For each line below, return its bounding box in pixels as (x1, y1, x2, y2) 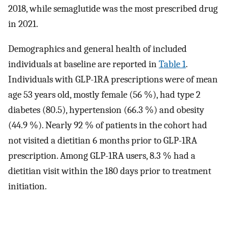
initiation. (8, 180, 47, 192)
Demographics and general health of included (8, 43, 187, 54)
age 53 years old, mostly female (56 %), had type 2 (8, 89, 201, 100)
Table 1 (159, 58, 186, 70)
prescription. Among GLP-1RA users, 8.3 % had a (8, 150, 195, 161)
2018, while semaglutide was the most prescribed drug (8, 3, 218, 15)
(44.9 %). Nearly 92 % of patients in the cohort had (8, 119, 207, 131)
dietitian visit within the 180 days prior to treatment (8, 165, 211, 177)
